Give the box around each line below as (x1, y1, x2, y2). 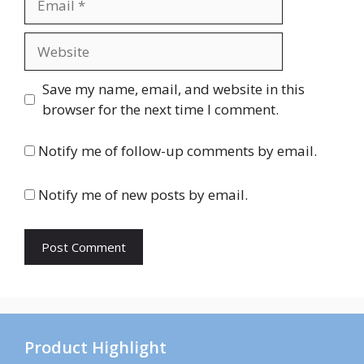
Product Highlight (24, 336, 167, 358)
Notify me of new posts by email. (38, 185, 248, 205)
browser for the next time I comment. (41, 100, 279, 119)
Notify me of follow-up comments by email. (38, 141, 317, 160)
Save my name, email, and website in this (41, 80, 305, 99)
